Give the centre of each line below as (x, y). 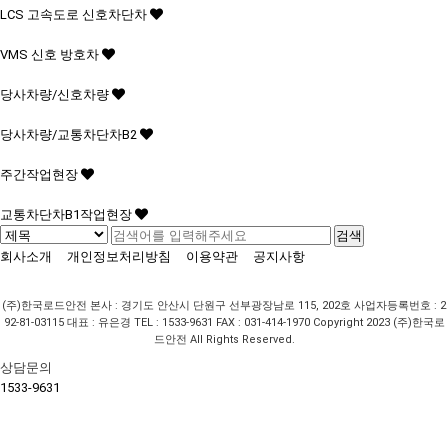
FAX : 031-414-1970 (262, 322)
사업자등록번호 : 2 (400, 305)
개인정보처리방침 (119, 256)
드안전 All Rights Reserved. (224, 339)
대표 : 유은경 (98, 322)
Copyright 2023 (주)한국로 (378, 322)
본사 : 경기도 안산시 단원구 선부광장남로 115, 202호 (220, 305)
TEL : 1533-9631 (173, 322)
